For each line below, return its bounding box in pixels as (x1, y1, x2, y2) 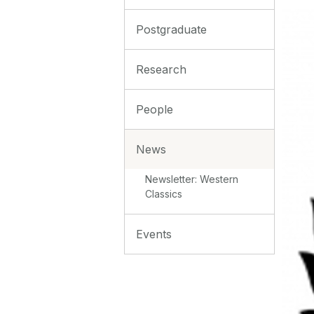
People (136, 102, 173, 116)
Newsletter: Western (145, 172, 239, 185)
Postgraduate (136, 22, 207, 36)
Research (136, 62, 186, 76)
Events (136, 226, 172, 241)
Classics (145, 187, 183, 200)
